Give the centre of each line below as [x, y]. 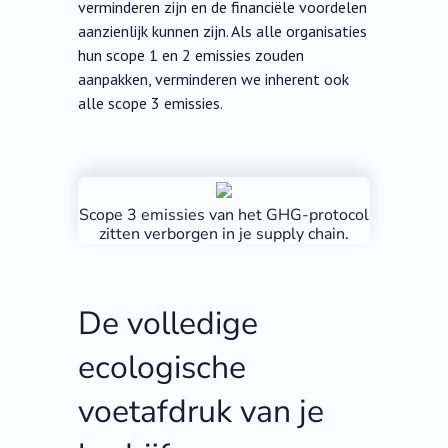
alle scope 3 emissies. [151, 103]
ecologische [162, 368]
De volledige [168, 324]
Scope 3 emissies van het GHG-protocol [224, 215]
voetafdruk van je [201, 412]
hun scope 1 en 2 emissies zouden [191, 55]
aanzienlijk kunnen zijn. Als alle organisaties [223, 31]
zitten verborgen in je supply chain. [224, 234]
